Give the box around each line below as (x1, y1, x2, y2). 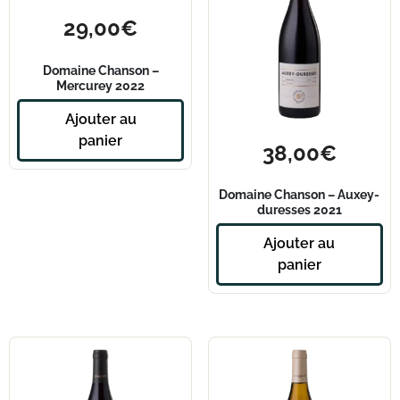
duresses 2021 (256, 201, 342, 217)
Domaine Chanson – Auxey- (219, 186, 380, 202)
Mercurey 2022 (56, 77, 146, 93)
